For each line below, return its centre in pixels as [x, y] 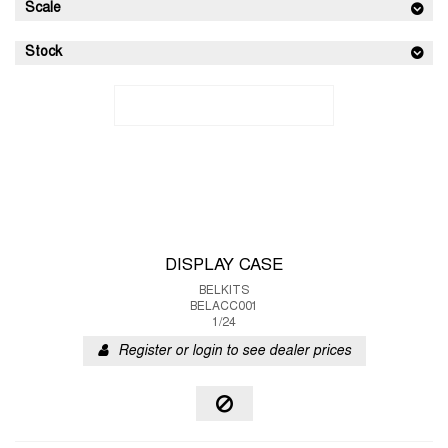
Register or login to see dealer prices [234, 351]
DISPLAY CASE [224, 266]
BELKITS [224, 291]
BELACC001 [224, 307]
